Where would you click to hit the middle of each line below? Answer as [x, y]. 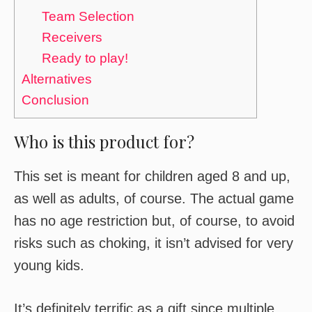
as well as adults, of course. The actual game [154, 198]
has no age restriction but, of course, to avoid [154, 221]
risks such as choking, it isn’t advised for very [154, 243]
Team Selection [88, 16]
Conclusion [55, 100]
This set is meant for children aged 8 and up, [152, 176]
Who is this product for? [104, 141]
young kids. [49, 265]
